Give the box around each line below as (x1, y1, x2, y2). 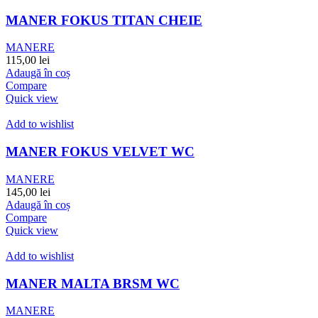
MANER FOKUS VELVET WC (6, 144, 194, 160)
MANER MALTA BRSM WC (6, 275, 180, 291)
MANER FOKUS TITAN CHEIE (6, 12, 202, 28)
